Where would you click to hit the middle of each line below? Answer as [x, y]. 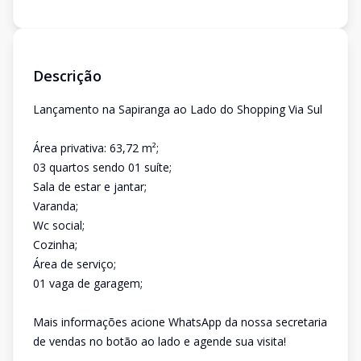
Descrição [67, 76]
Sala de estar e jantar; [90, 187]
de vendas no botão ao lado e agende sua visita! [160, 341]
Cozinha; [55, 245]
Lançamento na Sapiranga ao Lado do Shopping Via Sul [178, 109]
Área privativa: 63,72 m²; [96, 148]
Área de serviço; [75, 264]
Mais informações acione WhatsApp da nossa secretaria [180, 322]
